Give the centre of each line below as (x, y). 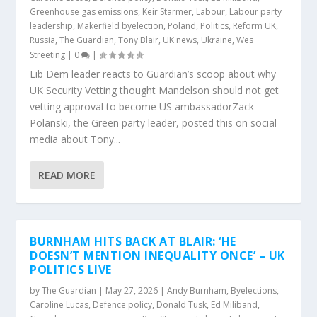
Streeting (48, 55)
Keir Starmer (167, 12)
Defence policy (123, 305)
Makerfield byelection (121, 26)
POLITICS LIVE (71, 270)
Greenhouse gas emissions (84, 12)
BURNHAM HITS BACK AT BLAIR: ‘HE (133, 241)
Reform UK (255, 26)
